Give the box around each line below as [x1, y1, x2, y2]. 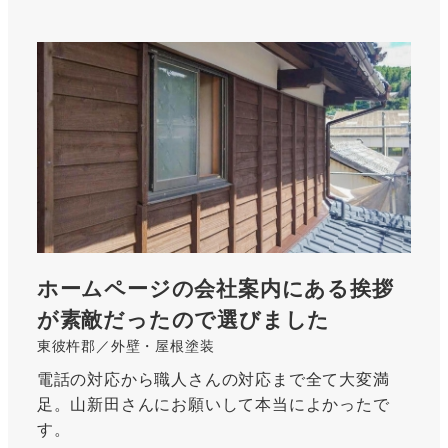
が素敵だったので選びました [36, 304, 331, 334]
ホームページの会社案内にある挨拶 [36, 273, 394, 303]
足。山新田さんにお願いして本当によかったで [36, 391, 390, 415]
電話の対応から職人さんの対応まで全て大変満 [36, 366, 390, 390]
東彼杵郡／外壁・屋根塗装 [36, 335, 215, 356]
